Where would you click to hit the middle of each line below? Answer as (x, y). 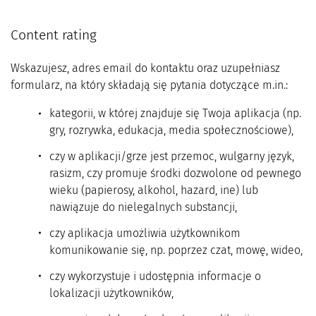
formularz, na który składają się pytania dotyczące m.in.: (149, 85)
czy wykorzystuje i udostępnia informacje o (155, 276)
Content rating (54, 35)
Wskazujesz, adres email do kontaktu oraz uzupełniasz (145, 68)
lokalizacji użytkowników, (111, 293)
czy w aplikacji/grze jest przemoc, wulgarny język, (172, 157)
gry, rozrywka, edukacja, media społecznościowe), (171, 130)
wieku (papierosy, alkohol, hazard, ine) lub (154, 190)
